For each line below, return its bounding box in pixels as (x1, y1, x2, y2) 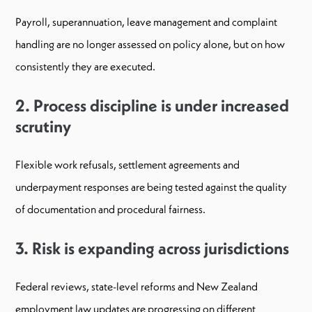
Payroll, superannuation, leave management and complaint (15, 14, 277, 29)
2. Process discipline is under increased (15, 94, 289, 116)
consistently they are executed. (15, 58, 155, 73)
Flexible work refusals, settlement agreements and (15, 157, 240, 171)
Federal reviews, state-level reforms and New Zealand (15, 279, 258, 293)
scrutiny (15, 115, 71, 136)
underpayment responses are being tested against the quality (15, 179, 287, 194)
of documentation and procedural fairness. (15, 201, 205, 216)
